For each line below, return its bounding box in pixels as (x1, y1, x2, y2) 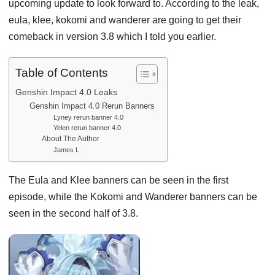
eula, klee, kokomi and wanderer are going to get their (9, 14, 241, 25)
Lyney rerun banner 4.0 (53, 113, 123, 121)
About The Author (42, 134, 100, 142)
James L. (53, 145, 81, 153)
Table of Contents (15, 66, 108, 79)
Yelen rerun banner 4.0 (53, 123, 121, 131)
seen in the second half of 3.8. (9, 207, 138, 219)
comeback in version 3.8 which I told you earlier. (9, 31, 219, 42)
